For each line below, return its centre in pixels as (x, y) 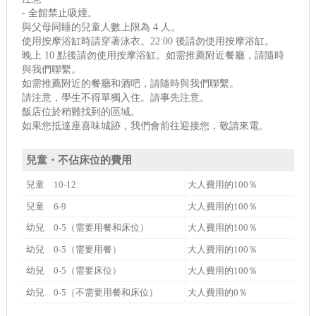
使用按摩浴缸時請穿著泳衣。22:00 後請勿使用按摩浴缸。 (148, 42)
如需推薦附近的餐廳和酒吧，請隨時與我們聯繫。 (131, 84)
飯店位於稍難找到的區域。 (81, 112)
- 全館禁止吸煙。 (60, 13)
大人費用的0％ (218, 292)
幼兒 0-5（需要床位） (74, 271)
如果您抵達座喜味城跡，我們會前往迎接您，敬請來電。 (146, 126)
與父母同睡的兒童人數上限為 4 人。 (102, 28)
